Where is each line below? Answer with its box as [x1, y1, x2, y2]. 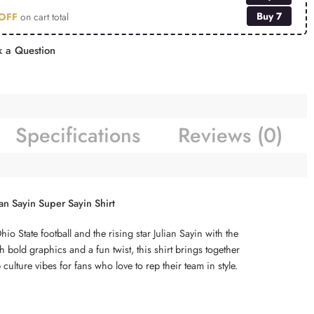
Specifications [15, 120, 140, 150]
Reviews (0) [177, 120, 282, 150]
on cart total [18, 9, 69, 24]
